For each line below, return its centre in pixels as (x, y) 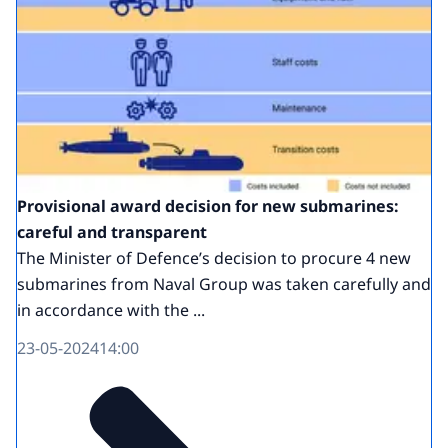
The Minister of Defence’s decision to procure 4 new (214, 257)
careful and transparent (112, 231)
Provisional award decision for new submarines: (208, 205)
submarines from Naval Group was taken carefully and (224, 283)
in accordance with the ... (111, 309)
